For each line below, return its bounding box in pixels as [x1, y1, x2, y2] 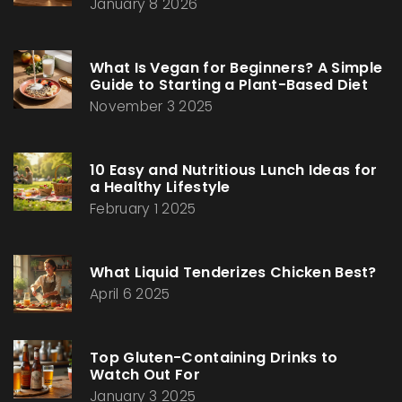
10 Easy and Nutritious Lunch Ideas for [90, 160, 378, 181]
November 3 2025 [90, 97, 214, 117]
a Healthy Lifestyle [90, 177, 231, 198]
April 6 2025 [90, 284, 170, 304]
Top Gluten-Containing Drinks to [90, 347, 338, 369]
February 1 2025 [90, 199, 197, 219]
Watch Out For [90, 364, 200, 386]
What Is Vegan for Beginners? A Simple [90, 57, 383, 79]
